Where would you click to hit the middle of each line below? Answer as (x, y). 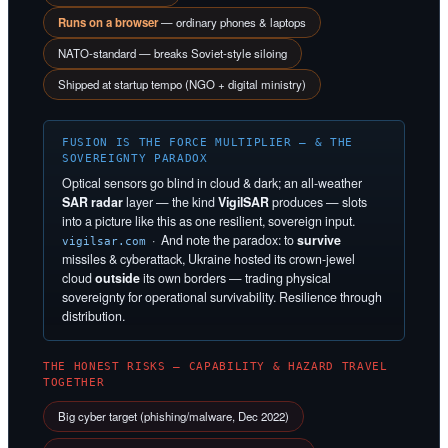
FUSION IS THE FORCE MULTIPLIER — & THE (208, 142)
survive (319, 239)
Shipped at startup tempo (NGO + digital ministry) (182, 83)
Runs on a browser (108, 22)
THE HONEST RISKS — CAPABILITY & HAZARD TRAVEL (215, 366)
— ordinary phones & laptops (232, 21)
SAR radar (92, 201)
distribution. (93, 315)
